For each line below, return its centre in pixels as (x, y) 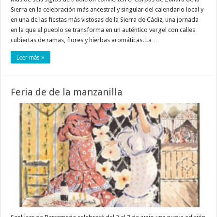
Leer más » (31, 57)
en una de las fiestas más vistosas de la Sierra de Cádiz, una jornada (105, 20)
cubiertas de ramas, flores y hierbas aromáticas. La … (85, 40)
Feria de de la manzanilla (67, 92)
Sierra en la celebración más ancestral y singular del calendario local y (107, 10)
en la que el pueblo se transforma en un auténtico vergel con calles (103, 30)
